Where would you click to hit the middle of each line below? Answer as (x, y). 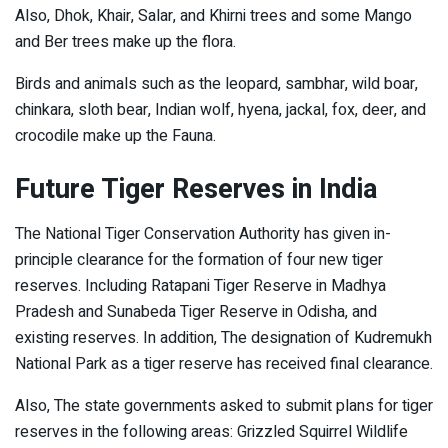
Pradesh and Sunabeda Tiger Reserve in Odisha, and (196, 312)
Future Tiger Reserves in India (196, 189)
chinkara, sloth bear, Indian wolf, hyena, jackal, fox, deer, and (220, 109)
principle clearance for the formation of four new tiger (199, 260)
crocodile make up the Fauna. (115, 135)
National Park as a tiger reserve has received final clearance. (224, 364)
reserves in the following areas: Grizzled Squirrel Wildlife (211, 432)
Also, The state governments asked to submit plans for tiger (224, 406)
